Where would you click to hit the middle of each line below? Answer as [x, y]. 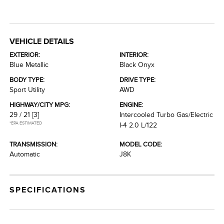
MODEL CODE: [141, 144]
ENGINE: [131, 105]
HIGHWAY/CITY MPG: [40, 105]
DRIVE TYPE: [137, 80]
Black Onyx [137, 65]
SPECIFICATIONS [48, 190]
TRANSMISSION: [34, 144]
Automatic [25, 154]
